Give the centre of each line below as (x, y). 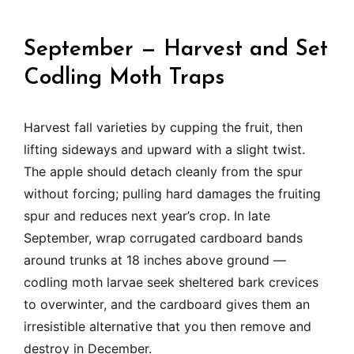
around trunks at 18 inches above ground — (155, 260)
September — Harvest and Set (176, 50)
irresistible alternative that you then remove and (168, 327)
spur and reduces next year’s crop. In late (147, 216)
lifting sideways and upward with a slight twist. (164, 150)
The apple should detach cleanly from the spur (163, 172)
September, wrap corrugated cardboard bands (163, 238)
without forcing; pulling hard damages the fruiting (172, 194)
